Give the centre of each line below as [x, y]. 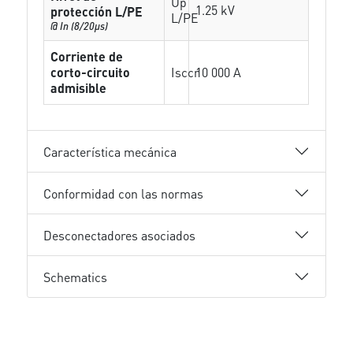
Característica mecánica [110, 151]
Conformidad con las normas [124, 193]
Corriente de [87, 56]
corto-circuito [91, 72]
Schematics [76, 277]
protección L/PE [97, 11]
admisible [79, 88]
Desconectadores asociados [120, 235]
